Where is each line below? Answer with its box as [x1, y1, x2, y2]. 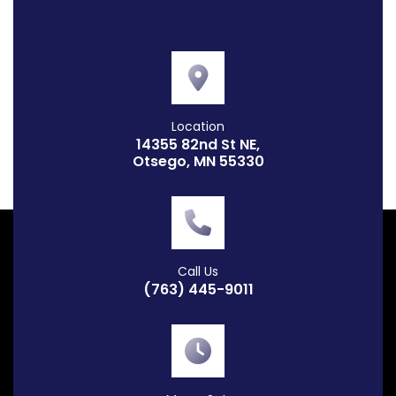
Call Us [178, 263, 218, 281]
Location [171, 118, 225, 136]
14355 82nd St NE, [136, 134, 260, 156]
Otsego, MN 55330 [132, 151, 264, 172]
